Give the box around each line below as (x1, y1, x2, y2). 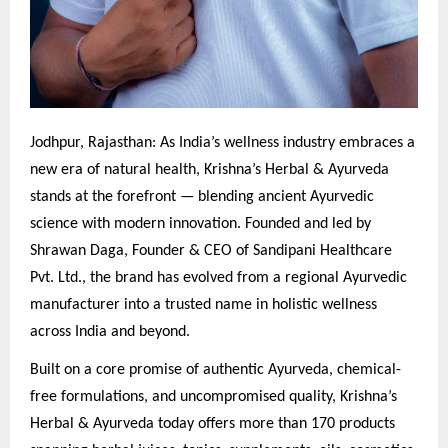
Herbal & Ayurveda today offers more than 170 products (30, 415, 395, 432)
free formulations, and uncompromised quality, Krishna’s (30, 388, 397, 405)
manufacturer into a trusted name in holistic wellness (30, 297, 377, 314)
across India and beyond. (30, 324, 190, 341)
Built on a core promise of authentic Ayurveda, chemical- (30, 361, 401, 378)
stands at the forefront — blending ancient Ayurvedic (30, 189, 374, 206)
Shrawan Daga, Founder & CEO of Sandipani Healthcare (30, 243, 392, 260)
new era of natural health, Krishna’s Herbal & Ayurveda (30, 162, 389, 179)
